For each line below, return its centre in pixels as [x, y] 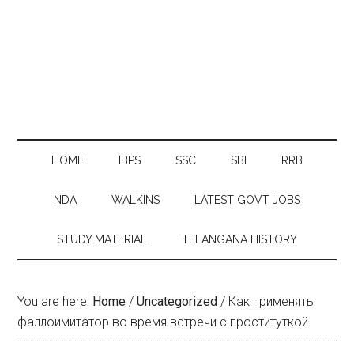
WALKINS [136, 200]
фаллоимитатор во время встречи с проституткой [163, 322]
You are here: [55, 301]
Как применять [270, 301]
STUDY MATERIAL [102, 239]
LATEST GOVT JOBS [247, 200]
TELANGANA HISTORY [239, 239]
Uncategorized [177, 301]
